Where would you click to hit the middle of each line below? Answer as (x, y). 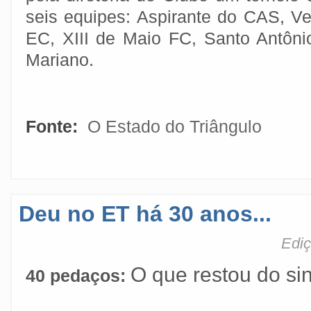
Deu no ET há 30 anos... (145, 214)
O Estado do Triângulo (175, 126)
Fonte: (54, 126)
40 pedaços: (78, 276)
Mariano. (60, 60)
